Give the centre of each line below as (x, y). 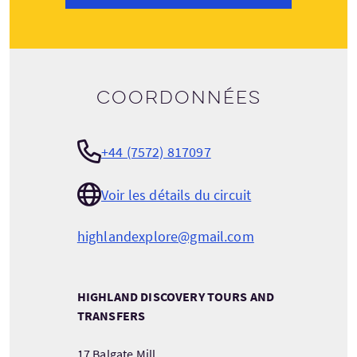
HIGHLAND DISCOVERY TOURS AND (176, 296)
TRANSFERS (111, 316)
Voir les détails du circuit (176, 194)
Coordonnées (178, 98)
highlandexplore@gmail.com (165, 236)
